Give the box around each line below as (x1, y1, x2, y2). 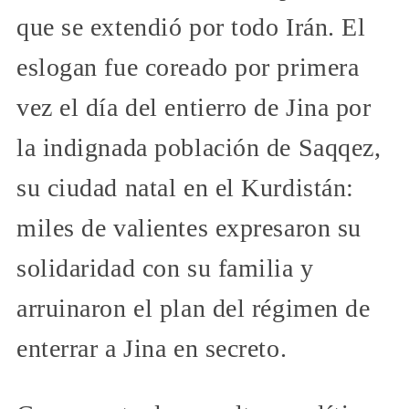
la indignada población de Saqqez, (16, 132, 382, 162)
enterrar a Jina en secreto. (16, 333, 288, 362)
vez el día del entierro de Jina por (16, 92, 372, 121)
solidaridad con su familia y (16, 253, 314, 282)
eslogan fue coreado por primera (16, 52, 360, 81)
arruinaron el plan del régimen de (16, 293, 371, 322)
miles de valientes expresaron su (16, 213, 362, 242)
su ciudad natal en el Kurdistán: (16, 173, 354, 202)
